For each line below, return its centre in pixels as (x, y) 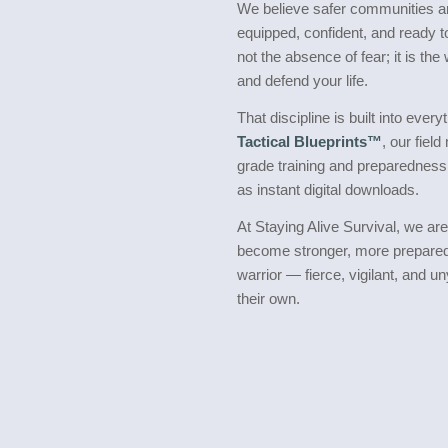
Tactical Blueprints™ (309, 141)
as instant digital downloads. (328, 189)
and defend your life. (302, 81)
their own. (268, 298)
